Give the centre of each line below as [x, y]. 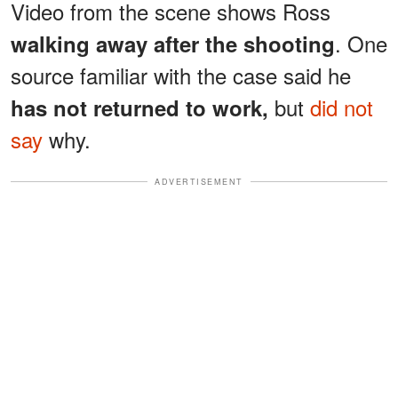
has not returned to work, [139, 107]
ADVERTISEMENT [199, 181]
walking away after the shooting [173, 43]
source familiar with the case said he [181, 75]
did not [342, 107]
